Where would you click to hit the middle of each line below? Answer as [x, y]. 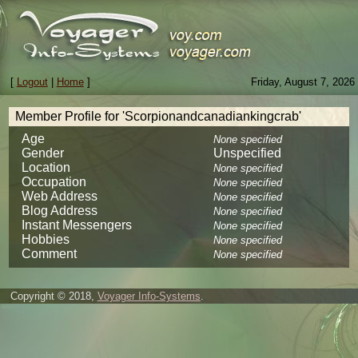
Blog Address [60, 210]
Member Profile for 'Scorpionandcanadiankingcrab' [159, 117]
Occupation [54, 181]
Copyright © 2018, [54, 296]
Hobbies [46, 239]
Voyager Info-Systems [149, 296]
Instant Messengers [77, 225]
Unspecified [248, 153]
